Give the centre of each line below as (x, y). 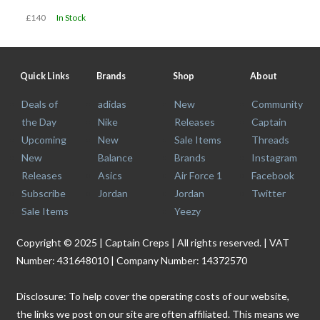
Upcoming (44, 139)
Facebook (272, 175)
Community (277, 104)
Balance (116, 157)
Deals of (40, 104)
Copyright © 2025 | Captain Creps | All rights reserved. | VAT (153, 242)
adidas (112, 104)
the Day (39, 121)
